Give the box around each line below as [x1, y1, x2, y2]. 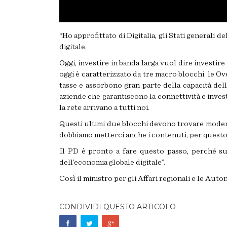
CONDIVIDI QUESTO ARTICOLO [59, 202, 176, 211]
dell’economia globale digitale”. [59, 158, 165, 166]
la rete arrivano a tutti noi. [59, 103, 149, 111]
